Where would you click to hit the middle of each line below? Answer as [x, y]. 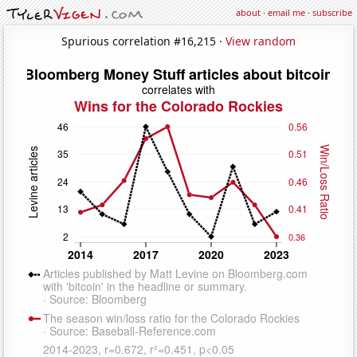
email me [286, 12]
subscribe [332, 12]
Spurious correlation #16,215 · [143, 41]
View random [261, 41]
